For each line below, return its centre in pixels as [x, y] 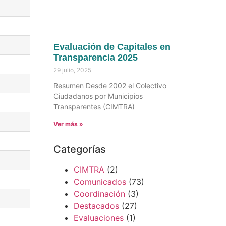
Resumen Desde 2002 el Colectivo [110, 86]
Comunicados [100, 182]
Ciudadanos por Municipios [98, 96]
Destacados [96, 206]
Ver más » [68, 124]
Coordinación [99, 194]
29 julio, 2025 [72, 70]
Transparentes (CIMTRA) [94, 107]
